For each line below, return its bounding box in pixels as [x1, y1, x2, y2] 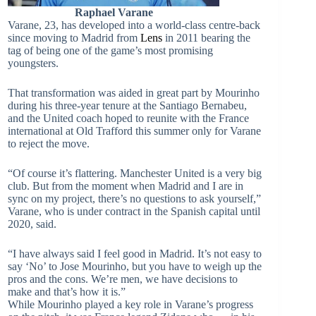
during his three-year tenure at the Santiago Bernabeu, [8, 99, 247, 111]
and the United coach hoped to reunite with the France [8, 111, 249, 124]
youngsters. [8, 56, 59, 69]
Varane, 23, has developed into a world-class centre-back [8, 18, 260, 31]
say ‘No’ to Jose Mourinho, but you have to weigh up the [8, 260, 262, 272]
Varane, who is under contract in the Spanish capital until [8, 205, 260, 217]
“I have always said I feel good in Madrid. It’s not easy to [8, 247, 262, 260]
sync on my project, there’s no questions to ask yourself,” [8, 192, 261, 205]
